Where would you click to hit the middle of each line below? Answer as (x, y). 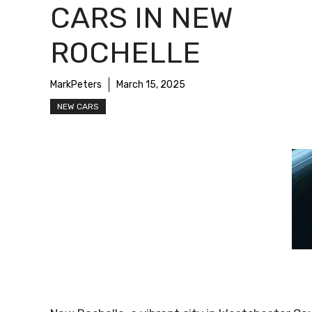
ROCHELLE (125, 53)
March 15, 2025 (151, 85)
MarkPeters (76, 85)
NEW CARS (78, 107)
